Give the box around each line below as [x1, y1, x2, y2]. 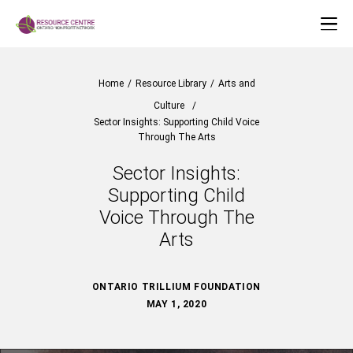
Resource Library [135, 78, 206, 89]
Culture [153, 100, 184, 111]
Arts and [217, 78, 255, 89]
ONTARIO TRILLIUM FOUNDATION [91, 281, 262, 292]
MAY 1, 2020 [146, 299, 207, 310]
